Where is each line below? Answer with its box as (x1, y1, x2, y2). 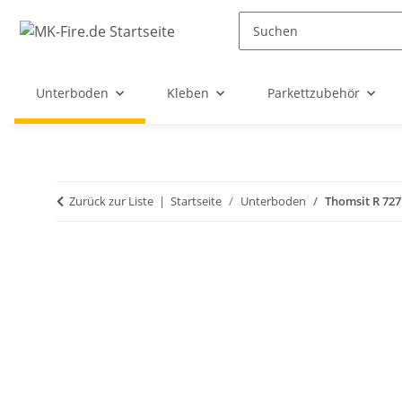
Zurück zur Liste (69, 193, 153, 209)
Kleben (167, 84, 209, 101)
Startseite (170, 193, 222, 209)
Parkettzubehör (267, 84, 360, 101)
